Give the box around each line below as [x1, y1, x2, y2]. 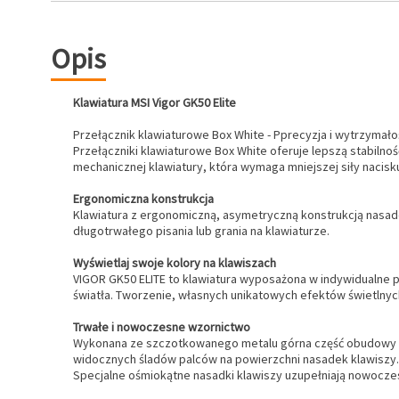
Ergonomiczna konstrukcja [73, 191, 214, 207]
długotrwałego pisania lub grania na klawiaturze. [73, 223, 330, 239]
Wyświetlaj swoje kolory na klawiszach [73, 255, 276, 271]
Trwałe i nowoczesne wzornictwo [73, 319, 250, 335]
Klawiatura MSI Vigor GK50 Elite [73, 94, 236, 110]
